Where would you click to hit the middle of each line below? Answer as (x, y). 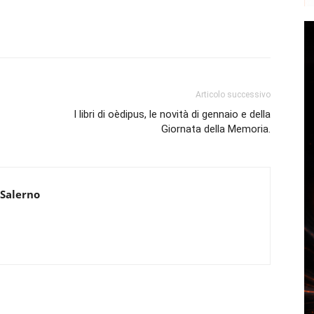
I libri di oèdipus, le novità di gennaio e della (172, 115)
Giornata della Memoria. (216, 129)
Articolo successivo (233, 95)
